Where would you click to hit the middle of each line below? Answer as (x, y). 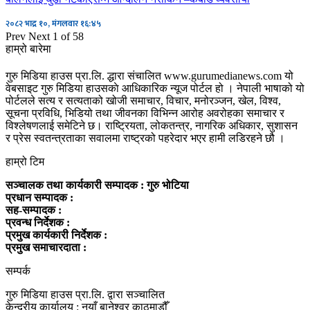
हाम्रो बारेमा (28, 48)
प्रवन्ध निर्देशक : (39, 223)
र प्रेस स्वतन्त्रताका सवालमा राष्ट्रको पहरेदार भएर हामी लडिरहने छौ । (145, 138)
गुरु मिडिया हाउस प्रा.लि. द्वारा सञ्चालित (85, 295)
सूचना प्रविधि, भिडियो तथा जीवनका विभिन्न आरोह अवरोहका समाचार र (145, 113)
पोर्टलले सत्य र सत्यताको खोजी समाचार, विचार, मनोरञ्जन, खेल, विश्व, (143, 101)
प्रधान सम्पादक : (41, 198)
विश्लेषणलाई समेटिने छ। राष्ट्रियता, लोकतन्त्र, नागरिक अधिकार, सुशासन (152, 126)
